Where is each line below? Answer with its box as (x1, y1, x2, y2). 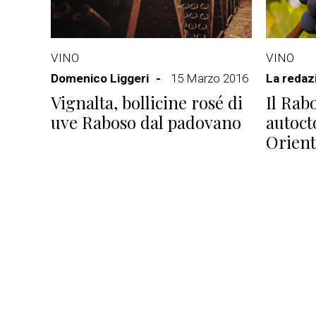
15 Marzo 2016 (171, 71, 248, 85)
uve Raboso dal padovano (51, 111, 241, 133)
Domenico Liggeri (51, 71, 149, 85)
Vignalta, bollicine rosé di (51, 91, 243, 114)
